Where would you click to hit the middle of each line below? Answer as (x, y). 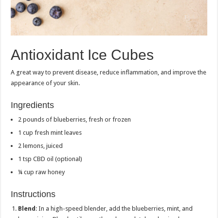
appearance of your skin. (45, 83)
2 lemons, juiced (41, 145)
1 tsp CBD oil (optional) (50, 159)
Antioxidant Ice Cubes (82, 54)
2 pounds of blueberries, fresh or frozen (75, 119)
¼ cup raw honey (42, 172)
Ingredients (33, 105)
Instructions (33, 194)
